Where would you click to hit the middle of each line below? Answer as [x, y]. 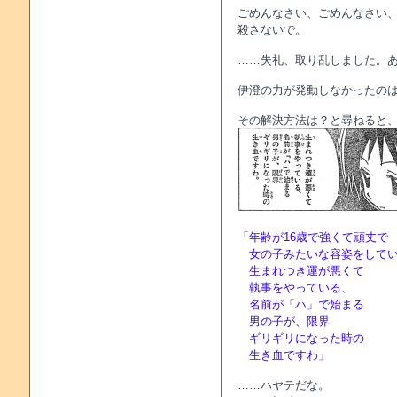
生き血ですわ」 [283, 355]
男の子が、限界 [283, 321]
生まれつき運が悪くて [300, 271]
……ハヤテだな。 [283, 385]
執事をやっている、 [295, 288]
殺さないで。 [272, 30]
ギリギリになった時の [300, 338]
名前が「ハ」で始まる [300, 304]
